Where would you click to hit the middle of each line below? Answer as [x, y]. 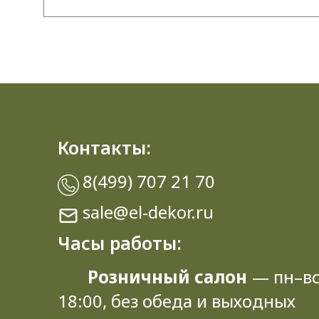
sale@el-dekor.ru [148, 211]
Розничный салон [167, 276]
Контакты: [104, 148]
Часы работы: [120, 242]
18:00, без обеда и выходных [177, 300]
